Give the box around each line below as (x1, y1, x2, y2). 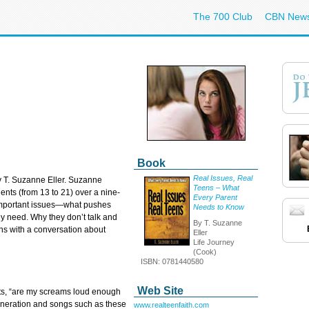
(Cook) (193, 247, 217, 256)
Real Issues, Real (193, 174, 252, 182)
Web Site (137, 285, 183, 297)
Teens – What (193, 183, 239, 192)
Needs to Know (193, 203, 244, 211)
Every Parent (193, 193, 237, 201)
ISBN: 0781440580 (141, 257, 203, 266)
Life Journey (193, 237, 235, 246)
